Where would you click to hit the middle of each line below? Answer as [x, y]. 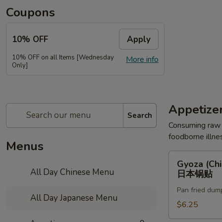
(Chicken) [184, 168]
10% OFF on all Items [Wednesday [63, 57]
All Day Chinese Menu [71, 172]
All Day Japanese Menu [73, 198]
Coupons [30, 12]
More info [142, 59]
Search [140, 115]
